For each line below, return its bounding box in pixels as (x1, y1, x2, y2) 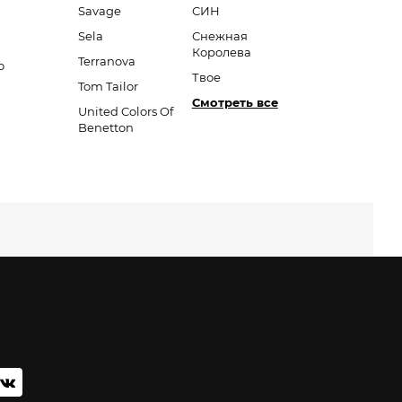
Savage (77, 4, 121, 18)
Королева (191, 45, 251, 59)
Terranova (77, 54, 135, 68)
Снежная (191, 29, 248, 43)
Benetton (77, 120, 134, 135)
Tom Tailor (77, 79, 138, 93)
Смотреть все (191, 95, 278, 109)
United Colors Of (77, 104, 173, 118)
